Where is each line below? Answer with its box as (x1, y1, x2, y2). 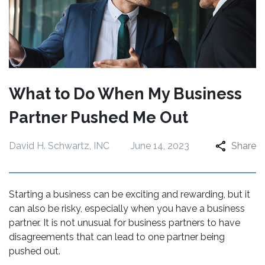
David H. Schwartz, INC (9, 140, 109, 151)
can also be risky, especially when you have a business (9, 203, 245, 214)
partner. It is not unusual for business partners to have (9, 217, 240, 228)
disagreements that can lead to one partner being (9, 231, 225, 243)
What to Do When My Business (9, 85, 242, 103)
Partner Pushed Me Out (9, 108, 188, 127)
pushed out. (9, 245, 65, 257)
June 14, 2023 (131, 140, 189, 151)
